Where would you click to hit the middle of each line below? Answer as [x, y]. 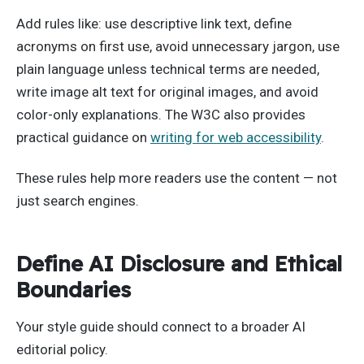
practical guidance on [83, 138]
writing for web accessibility [236, 138]
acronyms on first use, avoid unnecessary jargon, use [178, 47]
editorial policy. [62, 350]
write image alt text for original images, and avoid [167, 92]
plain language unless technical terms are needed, [168, 69]
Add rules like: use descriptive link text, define [154, 24]
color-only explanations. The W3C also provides [161, 115]
